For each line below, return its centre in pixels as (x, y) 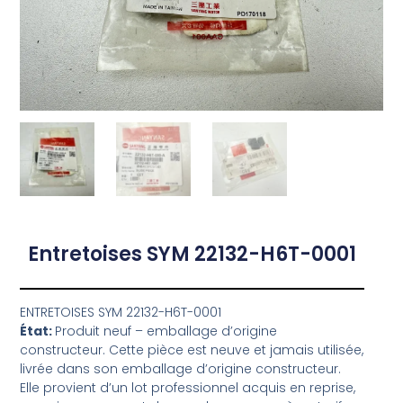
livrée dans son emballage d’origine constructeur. (181, 369)
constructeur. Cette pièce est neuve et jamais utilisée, (192, 350)
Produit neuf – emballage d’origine (166, 331)
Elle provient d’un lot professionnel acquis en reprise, (188, 388)
